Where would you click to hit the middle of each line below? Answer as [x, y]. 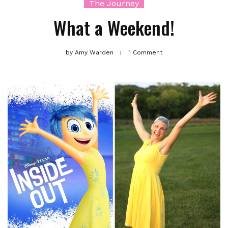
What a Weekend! [114, 27]
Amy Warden [94, 52]
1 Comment [146, 52]
